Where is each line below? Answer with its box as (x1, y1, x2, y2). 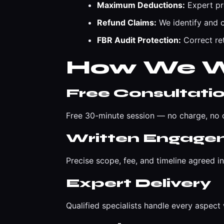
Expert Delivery (66, 176, 211, 190)
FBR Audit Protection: (97, 35, 181, 45)
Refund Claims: (97, 17, 156, 27)
